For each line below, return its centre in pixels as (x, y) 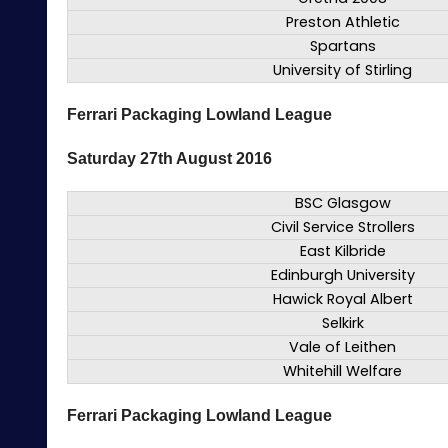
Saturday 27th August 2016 (169, 159)
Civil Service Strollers (342, 227)
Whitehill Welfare (342, 371)
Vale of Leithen (342, 347)
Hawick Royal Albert (342, 299)
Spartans (342, 46)
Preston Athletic (342, 22)
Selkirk (342, 323)
